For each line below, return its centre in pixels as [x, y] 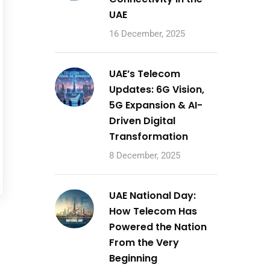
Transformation [149, 137]
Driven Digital [142, 121]
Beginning [133, 258]
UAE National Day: [152, 196]
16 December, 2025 [147, 34]
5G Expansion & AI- [156, 105]
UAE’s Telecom [145, 74]
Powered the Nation [158, 227]
